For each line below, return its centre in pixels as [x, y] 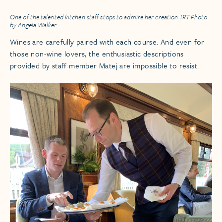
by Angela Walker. [34, 25]
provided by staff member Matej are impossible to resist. [105, 66]
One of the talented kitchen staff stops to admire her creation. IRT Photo [109, 17]
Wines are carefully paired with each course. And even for [107, 42]
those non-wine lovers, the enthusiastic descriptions [97, 54]
